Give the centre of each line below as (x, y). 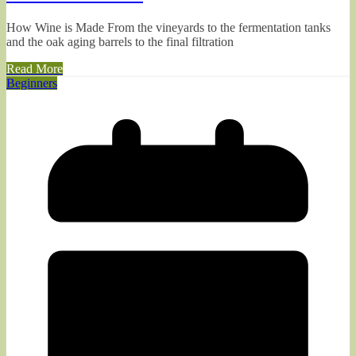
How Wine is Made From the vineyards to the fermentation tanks (168, 28)
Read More (35, 69)
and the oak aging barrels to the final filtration (120, 42)
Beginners (32, 83)
